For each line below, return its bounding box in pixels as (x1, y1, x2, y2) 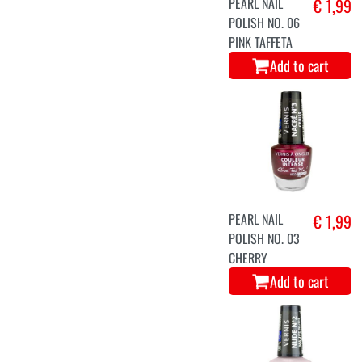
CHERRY (229, 248, 268, 268)
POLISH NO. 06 (229, 13, 301, 33)
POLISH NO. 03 (229, 229, 301, 249)
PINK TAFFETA (229, 32, 293, 53)
